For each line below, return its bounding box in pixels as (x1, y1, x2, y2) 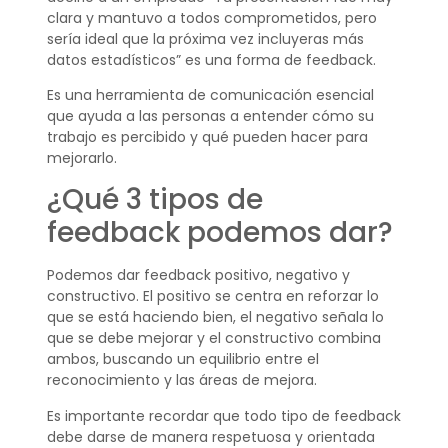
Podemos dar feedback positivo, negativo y (46, 265, 350, 286)
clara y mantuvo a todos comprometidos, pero (46, 7, 377, 28)
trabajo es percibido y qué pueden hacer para (46, 127, 368, 147)
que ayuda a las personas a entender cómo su (46, 106, 374, 126)
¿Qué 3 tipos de (46, 180, 263, 220)
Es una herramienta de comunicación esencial (46, 85, 374, 105)
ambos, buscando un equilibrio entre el (46, 349, 319, 370)
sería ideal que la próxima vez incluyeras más (46, 28, 364, 49)
